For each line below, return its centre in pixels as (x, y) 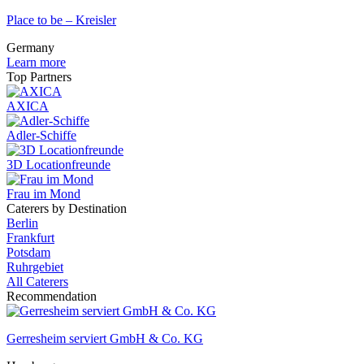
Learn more (36, 62)
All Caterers (37, 282)
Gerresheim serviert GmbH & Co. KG (105, 338)
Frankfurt (30, 238)
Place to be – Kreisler (61, 20)
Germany (30, 48)
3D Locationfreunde (58, 165)
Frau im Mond (43, 194)
